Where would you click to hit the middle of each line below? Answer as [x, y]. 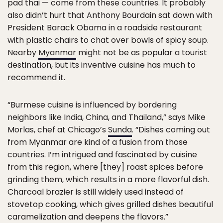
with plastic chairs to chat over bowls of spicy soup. [108, 40]
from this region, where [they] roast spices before [105, 167]
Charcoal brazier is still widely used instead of [96, 192]
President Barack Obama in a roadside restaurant [105, 28]
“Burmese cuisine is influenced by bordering [92, 105]
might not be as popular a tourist [142, 53]
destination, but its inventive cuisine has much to [102, 65]
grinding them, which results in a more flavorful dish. [108, 180]
